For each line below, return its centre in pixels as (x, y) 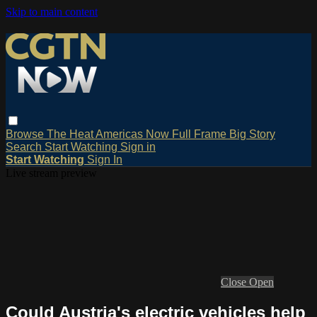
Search (25, 146)
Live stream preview (51, 173)
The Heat (71, 134)
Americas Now (134, 134)
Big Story (252, 134)
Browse (26, 134)
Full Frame (201, 134)
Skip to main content (52, 12)
